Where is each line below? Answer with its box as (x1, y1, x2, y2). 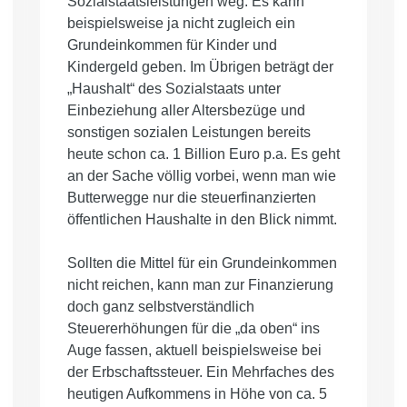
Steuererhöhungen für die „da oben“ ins (67, 321, 320, 337)
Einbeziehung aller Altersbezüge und (67, 103, 305, 119)
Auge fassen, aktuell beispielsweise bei (67, 342, 322, 359)
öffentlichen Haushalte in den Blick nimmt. (67, 212, 337, 228)
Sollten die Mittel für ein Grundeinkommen (67, 255, 337, 272)
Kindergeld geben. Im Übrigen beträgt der (67, 59, 333, 75)
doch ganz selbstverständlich (67, 299, 254, 315)
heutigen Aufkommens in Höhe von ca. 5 (67, 386, 327, 402)
